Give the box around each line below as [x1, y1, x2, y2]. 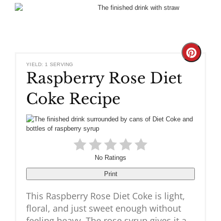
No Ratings [95, 154, 126, 162]
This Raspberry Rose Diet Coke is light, [26, 190, 185, 202]
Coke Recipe [26, 90, 120, 109]
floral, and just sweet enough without [26, 202, 181, 215]
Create [191, 51, 216, 61]
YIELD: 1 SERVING [26, 62, 74, 68]
